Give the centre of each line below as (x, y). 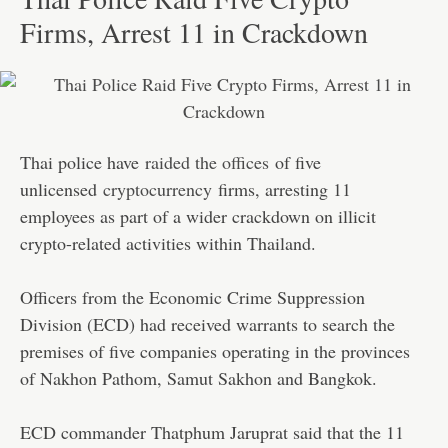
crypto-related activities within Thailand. (168, 242)
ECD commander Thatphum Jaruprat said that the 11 (212, 431)
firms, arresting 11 (281, 188)
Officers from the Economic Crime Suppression (192, 296)
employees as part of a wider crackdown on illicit (198, 215)
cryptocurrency (157, 188)
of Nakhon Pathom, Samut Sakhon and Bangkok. (198, 377)
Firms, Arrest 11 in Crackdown (194, 32)
